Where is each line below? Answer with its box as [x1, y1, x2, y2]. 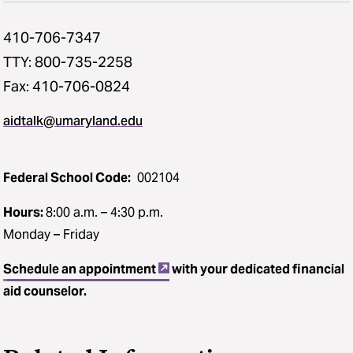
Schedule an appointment [3, 260, 156, 277]
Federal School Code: [3, 169, 131, 186]
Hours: [3, 203, 46, 221]
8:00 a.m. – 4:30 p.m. [46, 203, 163, 221]
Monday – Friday [3, 225, 99, 243]
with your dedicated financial [171, 260, 344, 277]
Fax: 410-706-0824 [3, 76, 130, 95]
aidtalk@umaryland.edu [3, 112, 143, 129]
